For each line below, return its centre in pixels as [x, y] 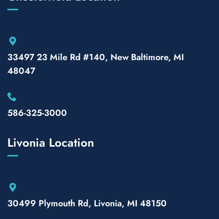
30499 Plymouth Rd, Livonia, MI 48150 [87, 203]
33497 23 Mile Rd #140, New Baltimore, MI [96, 57]
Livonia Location [51, 142]
